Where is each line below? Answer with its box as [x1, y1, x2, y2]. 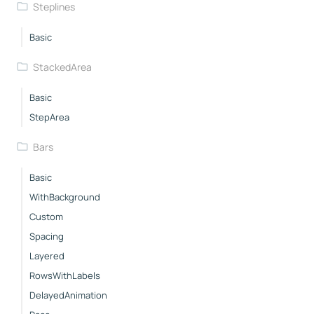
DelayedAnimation [29, 288, 107, 301]
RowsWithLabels [29, 268, 100, 282]
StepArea [29, 110, 69, 123]
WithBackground [29, 190, 100, 203]
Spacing [29, 229, 64, 243]
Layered [29, 249, 64, 262]
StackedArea [32, 60, 92, 74]
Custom [29, 210, 63, 223]
